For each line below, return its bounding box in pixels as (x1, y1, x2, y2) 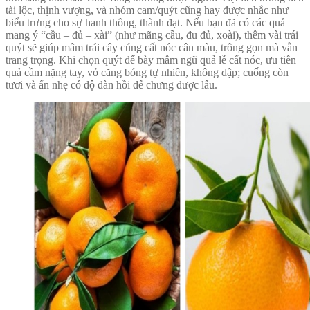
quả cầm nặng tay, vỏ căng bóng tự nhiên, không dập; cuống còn (6, 66, 289, 79)
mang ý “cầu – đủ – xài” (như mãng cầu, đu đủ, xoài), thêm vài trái (6, 29, 298, 42)
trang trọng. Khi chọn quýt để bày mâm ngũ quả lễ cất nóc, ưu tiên (6, 54, 296, 66)
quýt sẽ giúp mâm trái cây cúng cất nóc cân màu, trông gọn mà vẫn (6, 42, 298, 54)
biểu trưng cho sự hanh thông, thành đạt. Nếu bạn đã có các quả (6, 17, 285, 29)
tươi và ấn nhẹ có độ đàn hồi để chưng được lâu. (6, 79, 217, 91)
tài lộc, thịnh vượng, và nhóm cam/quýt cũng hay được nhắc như (6, 4, 289, 17)
